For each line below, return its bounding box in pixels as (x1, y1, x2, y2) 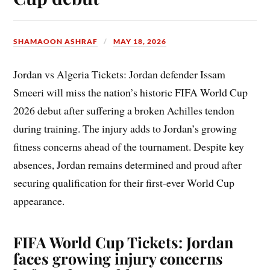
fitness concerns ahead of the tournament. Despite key (13, 139, 245, 154)
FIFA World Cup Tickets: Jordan (13, 232, 234, 253)
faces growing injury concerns (13, 248, 224, 269)
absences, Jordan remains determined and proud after (13, 157, 242, 172)
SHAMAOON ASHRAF (13, 37, 98, 46)
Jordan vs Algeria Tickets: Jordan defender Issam (13, 67, 226, 82)
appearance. (13, 193, 65, 209)
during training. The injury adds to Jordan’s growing (13, 121, 237, 136)
